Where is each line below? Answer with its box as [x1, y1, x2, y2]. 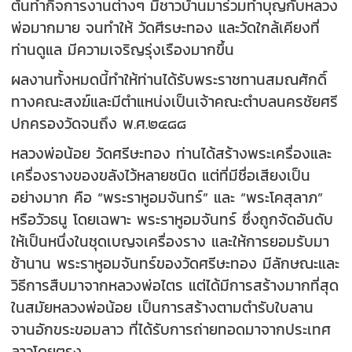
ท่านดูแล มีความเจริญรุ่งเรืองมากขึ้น [11, 38, 235, 60]
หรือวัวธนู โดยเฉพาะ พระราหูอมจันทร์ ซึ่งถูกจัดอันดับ [11, 207, 334, 230]
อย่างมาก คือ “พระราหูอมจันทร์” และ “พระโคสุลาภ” [11, 185, 324, 208]
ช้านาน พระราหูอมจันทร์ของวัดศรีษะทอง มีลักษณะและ [11, 251, 340, 274]
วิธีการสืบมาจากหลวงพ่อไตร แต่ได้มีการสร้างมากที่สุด [11, 273, 339, 296]
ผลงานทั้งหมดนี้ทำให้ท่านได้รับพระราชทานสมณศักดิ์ [11, 68, 328, 90]
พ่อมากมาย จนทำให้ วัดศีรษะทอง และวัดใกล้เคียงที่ [11, 16, 321, 38]
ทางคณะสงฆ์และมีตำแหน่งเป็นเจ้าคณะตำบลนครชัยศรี [11, 90, 339, 112]
